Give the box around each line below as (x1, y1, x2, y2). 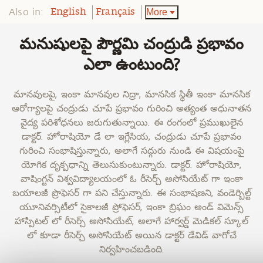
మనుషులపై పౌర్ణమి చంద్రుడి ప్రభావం (19, 37, 244, 53)
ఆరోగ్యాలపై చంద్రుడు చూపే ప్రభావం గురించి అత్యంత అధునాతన (12, 102, 251, 114)
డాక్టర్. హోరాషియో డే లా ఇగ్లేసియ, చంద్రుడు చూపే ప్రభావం (22, 130, 241, 142)
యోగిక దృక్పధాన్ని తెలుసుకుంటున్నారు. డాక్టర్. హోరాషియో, (21, 158, 242, 170)
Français (96, 8, 136, 17)
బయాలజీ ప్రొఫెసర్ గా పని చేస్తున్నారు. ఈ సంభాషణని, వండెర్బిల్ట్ (12, 186, 251, 198)
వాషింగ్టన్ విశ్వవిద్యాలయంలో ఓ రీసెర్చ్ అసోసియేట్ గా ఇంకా (20, 172, 243, 184)
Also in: (9, 7, 44, 18)
